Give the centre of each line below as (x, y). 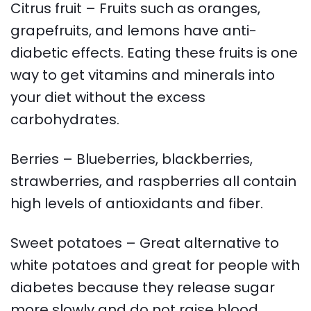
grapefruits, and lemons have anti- (134, 31)
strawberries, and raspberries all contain (154, 181)
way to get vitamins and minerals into (143, 75)
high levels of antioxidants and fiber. (137, 203)
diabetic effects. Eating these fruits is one (154, 53)
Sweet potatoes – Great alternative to (145, 243)
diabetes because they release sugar (143, 287)
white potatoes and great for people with (155, 265)
